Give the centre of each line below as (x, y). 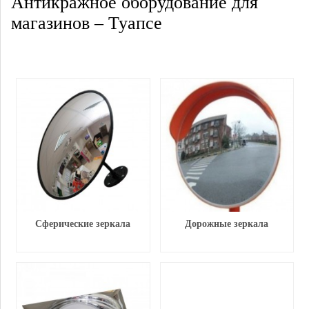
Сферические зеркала (83, 223)
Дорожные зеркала (227, 223)
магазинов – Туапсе (87, 23)
